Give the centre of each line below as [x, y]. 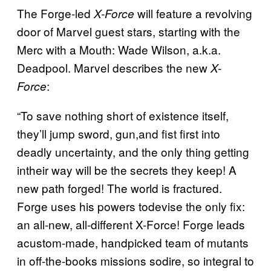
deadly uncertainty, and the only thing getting [133, 151]
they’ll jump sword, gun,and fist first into [119, 133]
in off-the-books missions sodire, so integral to [135, 260]
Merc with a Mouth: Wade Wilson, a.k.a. [119, 49]
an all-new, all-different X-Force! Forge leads [131, 224]
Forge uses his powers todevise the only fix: [131, 206]
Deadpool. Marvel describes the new [114, 67]
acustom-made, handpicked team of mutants [133, 242]
